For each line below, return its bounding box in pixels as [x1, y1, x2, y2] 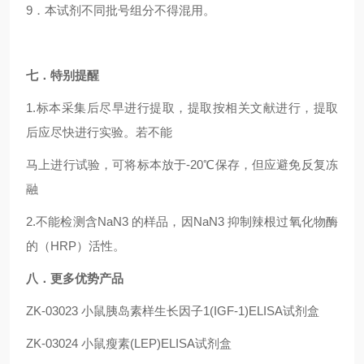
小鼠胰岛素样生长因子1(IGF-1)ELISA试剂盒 [81, 304, 319, 318]
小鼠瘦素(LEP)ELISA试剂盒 [81, 336, 232, 350]
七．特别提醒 [26, 68, 99, 82]
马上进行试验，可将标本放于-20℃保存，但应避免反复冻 [26, 158, 338, 171]
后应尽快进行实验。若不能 [26, 125, 172, 139]
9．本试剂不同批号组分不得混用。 [26, 3, 215, 17]
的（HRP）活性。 [26, 239, 125, 253]
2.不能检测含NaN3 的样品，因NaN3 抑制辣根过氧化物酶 [26, 214, 338, 228]
